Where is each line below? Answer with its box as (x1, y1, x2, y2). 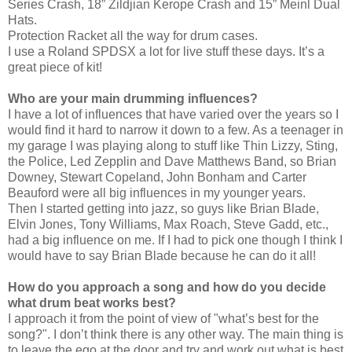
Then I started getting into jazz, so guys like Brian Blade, (8, 201, 319, 215)
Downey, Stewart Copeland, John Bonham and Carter (8, 170, 306, 184)
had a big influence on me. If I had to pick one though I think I (8, 233, 343, 247)
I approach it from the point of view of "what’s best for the (8, 311, 319, 325)
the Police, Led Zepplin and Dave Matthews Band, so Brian (8, 154, 336, 168)
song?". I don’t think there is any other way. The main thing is (8, 327, 343, 341)
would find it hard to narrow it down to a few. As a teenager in (8, 123, 343, 137)
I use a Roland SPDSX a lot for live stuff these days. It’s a (8, 44, 324, 58)
